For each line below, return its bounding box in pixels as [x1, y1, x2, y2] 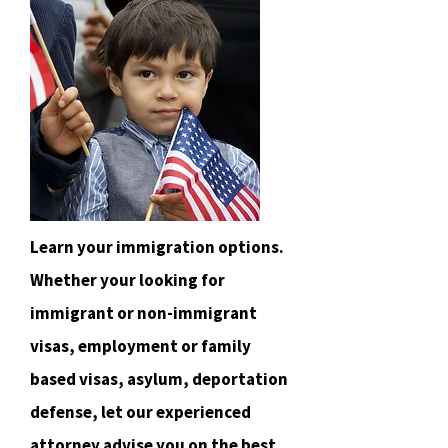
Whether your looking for [30, 269, 225, 291]
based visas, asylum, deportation [30, 368, 288, 390]
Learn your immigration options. [30, 236, 284, 258]
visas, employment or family [30, 335, 251, 357]
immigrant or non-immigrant [30, 302, 257, 324]
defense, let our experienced [30, 401, 251, 423]
